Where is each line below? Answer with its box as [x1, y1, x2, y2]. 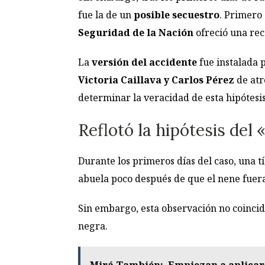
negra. [78, 219, 108, 232]
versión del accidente [92, 56, 199, 69]
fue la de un [78, 8, 134, 22]
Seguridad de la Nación [78, 26, 196, 40]
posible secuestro [134, 8, 219, 22]
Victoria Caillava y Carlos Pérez [78, 73, 237, 87]
